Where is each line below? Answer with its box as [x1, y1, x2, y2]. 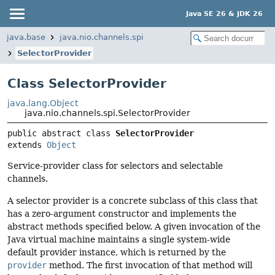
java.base [7, 33, 45, 42]
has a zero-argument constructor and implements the [7, 208, 236, 219]
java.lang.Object [7, 98, 78, 108]
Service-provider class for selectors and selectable [7, 161, 223, 171]
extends [7, 140, 47, 150]
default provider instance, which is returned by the [7, 247, 226, 257]
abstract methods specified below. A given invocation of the [7, 221, 260, 231]
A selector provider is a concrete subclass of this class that [7, 195, 258, 206]
